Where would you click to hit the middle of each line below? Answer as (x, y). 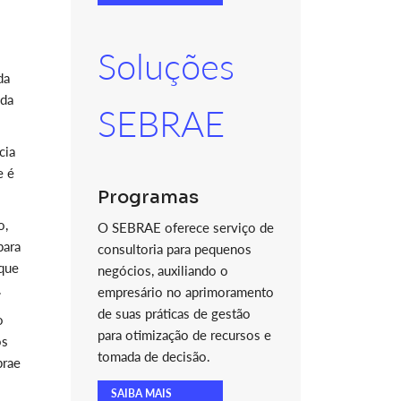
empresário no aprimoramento (185, 292)
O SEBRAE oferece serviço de (185, 227)
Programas (148, 197)
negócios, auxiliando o (162, 270)
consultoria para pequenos (174, 249)
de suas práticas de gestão (174, 313)
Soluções (166, 66)
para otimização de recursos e (184, 335)
